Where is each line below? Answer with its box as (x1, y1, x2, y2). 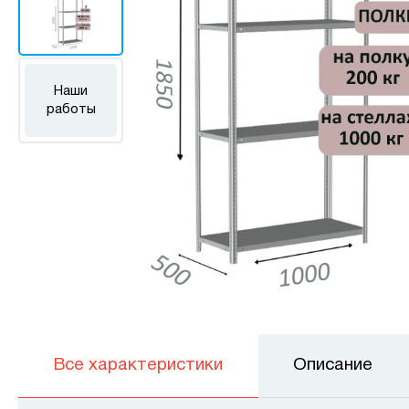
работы (46, 103, 96, 116)
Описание (293, 357, 373, 373)
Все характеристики (53, 357, 223, 373)
